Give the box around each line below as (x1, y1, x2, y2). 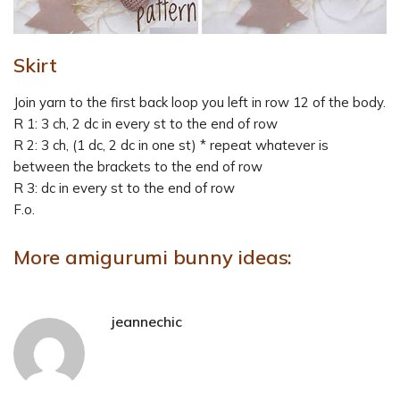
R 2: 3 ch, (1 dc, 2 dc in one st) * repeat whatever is (13, 137, 329, 154)
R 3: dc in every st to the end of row (13, 179, 235, 197)
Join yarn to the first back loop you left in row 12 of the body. (13, 94, 386, 112)
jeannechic (112, 312, 182, 331)
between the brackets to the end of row (13, 158, 262, 176)
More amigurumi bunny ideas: (13, 245, 293, 271)
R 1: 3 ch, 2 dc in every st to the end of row (13, 115, 278, 133)
